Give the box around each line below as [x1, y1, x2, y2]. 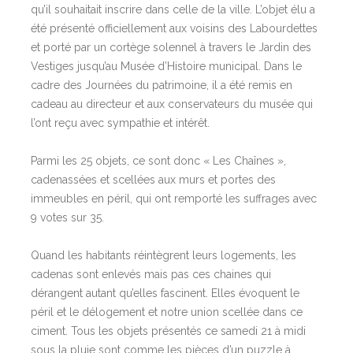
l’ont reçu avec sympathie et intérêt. [31, 116, 210, 129]
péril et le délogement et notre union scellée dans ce [31, 305, 303, 318]
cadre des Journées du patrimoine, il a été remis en [31, 78, 292, 91]
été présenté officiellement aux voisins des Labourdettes [31, 21, 318, 35]
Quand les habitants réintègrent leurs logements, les [31, 248, 296, 262]
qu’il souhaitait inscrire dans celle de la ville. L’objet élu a [31, 2, 315, 16]
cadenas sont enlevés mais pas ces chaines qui [31, 267, 271, 281]
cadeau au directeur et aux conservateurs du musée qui [31, 97, 313, 110]
